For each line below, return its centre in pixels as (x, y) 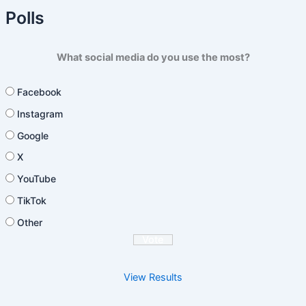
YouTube (36, 179)
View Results (153, 277)
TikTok (31, 201)
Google (32, 135)
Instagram (40, 113)
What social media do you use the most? (153, 58)
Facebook (39, 92)
